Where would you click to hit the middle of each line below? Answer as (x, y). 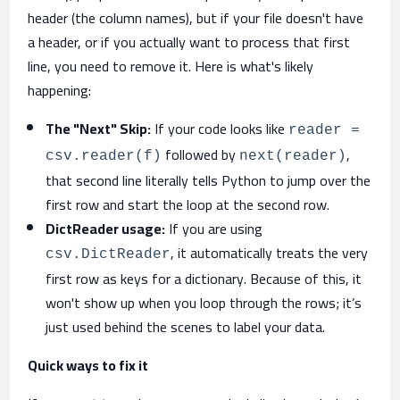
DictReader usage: (105, 229)
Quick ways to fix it (88, 365)
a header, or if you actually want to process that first (189, 42)
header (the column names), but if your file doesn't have (196, 18)
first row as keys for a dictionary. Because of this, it (204, 279)
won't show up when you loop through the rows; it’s (204, 303)
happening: (59, 90)
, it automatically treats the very (269, 253)
